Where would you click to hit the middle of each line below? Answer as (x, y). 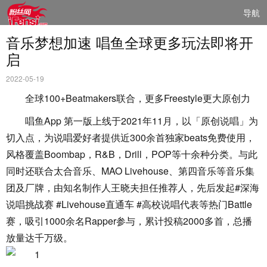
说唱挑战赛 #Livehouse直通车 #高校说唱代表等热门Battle (129, 204)
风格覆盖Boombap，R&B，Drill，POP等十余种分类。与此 (132, 154)
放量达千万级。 (39, 237)
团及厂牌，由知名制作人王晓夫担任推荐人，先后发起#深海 (133, 187)
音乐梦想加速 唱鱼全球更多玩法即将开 (130, 42)
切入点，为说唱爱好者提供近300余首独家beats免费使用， (131, 137)
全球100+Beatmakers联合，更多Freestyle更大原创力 (138, 98)
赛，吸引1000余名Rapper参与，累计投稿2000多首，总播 (129, 221)
